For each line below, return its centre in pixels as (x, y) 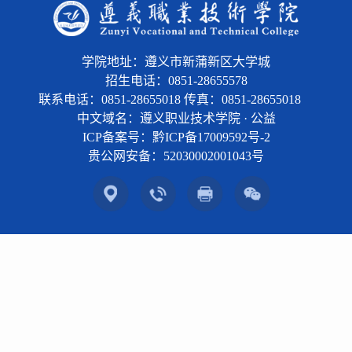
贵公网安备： (126, 156)
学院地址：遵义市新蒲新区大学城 (176, 62)
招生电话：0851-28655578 (176, 81)
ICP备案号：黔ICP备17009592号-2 (176, 137)
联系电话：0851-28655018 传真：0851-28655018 (176, 100)
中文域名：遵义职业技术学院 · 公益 (176, 119)
